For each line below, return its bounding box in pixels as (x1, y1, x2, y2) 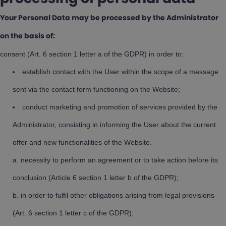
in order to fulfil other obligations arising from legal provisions (21, 191, 214, 199)
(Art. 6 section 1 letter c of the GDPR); (13, 209, 134, 217)
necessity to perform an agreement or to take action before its (21, 156, 218, 164)
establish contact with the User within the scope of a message (22, 68, 218, 76)
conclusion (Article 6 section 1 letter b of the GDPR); (13, 174, 179, 182)
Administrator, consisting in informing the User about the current (13, 121, 216, 129)
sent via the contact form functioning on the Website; (13, 85, 180, 93)
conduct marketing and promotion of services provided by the (22, 103, 217, 111)
